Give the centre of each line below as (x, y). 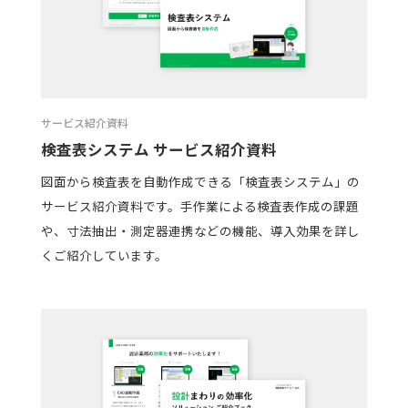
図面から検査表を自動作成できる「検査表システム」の (200, 181)
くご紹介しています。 (104, 255)
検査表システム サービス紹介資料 (158, 150)
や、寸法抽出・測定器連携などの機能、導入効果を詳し (200, 230)
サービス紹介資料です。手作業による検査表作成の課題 (199, 205)
